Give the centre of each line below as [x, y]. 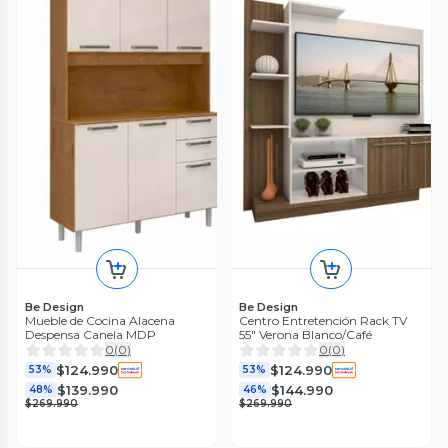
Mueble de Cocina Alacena [100, 321]
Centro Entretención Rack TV [323, 321]
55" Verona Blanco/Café [305, 335]
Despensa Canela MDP [90, 335]
